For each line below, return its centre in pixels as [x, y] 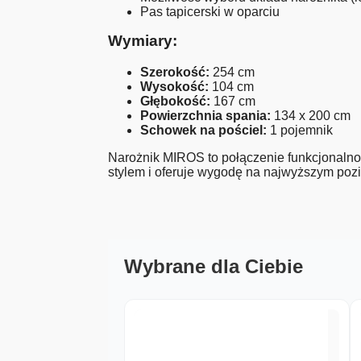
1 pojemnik [300, 131]
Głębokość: [176, 102]
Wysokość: [175, 87]
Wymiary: [143, 41]
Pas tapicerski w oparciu [210, 12]
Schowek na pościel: [204, 131]
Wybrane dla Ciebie [214, 267]
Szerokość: [175, 73]
